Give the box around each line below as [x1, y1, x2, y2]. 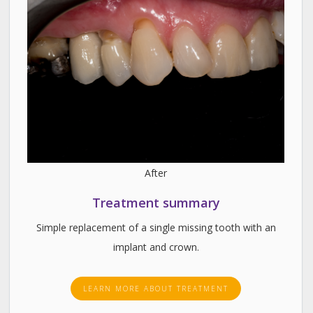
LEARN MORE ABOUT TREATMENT [83, 283, 228, 293]
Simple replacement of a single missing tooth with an [36, 220, 276, 234]
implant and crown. [112, 240, 199, 254]
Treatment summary [92, 194, 220, 211]
